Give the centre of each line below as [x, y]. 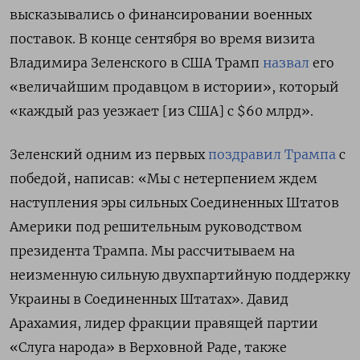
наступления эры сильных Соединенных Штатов [174, 202]
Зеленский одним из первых [109, 154]
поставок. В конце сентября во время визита [162, 38]
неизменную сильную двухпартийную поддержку [180, 274]
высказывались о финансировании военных [161, 14]
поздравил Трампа [272, 154]
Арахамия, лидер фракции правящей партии [164, 323]
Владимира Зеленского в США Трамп [136, 62]
